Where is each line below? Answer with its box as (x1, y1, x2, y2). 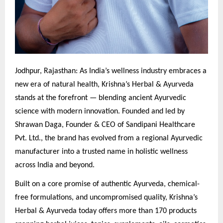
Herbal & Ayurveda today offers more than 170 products (15, 207, 197, 215)
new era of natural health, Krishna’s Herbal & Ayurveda (15, 81, 194, 89)
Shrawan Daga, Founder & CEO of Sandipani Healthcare (15, 121, 195, 129)
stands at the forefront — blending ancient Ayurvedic (15, 94, 186, 103)
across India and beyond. (15, 161, 95, 170)
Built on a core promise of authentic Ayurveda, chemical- (15, 180, 200, 188)
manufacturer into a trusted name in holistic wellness (15, 148, 188, 156)
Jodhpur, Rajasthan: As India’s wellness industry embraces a (15, 67, 207, 76)
